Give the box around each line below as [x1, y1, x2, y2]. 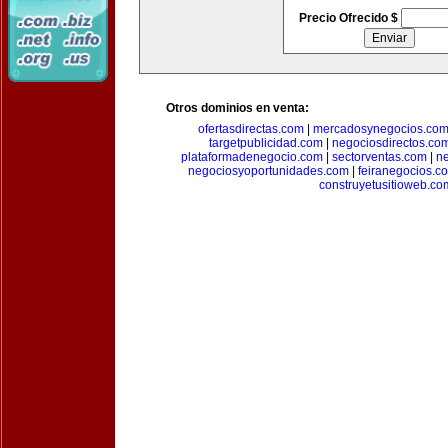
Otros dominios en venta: [166, 101, 309, 115]
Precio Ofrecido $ [298, 11, 401, 25]
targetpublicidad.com [209, 136, 323, 150]
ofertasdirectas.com [198, 122, 304, 136]
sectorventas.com [331, 150, 427, 164]
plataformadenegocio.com [180, 150, 323, 164]
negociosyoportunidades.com [188, 164, 349, 178]
